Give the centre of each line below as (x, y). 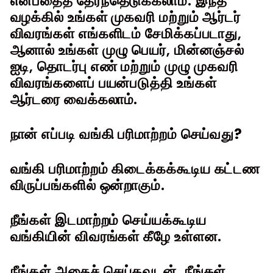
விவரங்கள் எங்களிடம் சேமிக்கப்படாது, (126, 33)
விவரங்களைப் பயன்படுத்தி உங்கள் (113, 83)
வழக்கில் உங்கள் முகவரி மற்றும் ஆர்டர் (125, 17)
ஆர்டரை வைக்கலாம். (74, 99)
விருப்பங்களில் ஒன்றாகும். (87, 185)
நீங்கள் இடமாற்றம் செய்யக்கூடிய (108, 220)
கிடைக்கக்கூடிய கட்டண (186, 168)
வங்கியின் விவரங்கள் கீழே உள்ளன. (116, 236)
